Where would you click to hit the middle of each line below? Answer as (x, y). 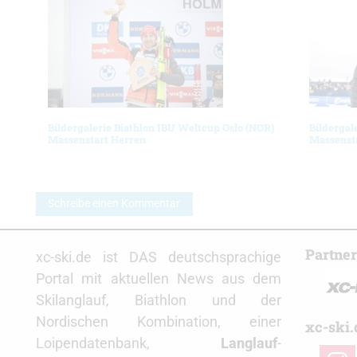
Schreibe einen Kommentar (114, 203)
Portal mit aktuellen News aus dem (159, 279)
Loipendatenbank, (129, 343)
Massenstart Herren (97, 139)
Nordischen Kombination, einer (159, 322)
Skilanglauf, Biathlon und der (159, 300)
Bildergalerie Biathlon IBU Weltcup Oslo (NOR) (161, 127)
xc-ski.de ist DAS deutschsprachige (159, 257)
